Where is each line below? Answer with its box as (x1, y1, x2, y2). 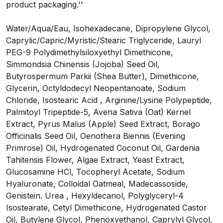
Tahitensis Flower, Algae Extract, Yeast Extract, (6, 155, 185, 165)
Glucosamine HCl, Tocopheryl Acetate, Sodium (6, 167, 185, 177)
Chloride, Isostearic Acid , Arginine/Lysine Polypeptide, (6, 95, 212, 106)
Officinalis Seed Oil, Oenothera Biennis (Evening (6, 131, 185, 141)
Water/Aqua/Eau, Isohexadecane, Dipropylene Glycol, (6, 23, 211, 34)
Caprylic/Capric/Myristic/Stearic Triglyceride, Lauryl (6, 35, 201, 46)
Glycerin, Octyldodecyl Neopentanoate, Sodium (6, 83, 186, 94)
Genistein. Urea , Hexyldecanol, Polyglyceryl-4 (6, 191, 184, 201)
